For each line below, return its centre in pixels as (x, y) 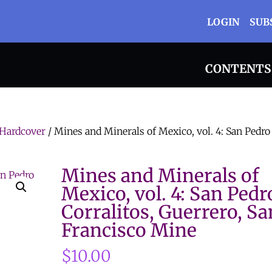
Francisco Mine (129, 230)
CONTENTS (238, 69)
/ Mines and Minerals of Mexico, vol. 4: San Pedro (158, 131)
